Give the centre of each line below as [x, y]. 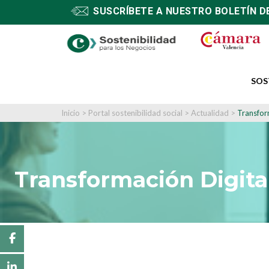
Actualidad [211, 113]
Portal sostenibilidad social [135, 113]
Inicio [71, 113]
